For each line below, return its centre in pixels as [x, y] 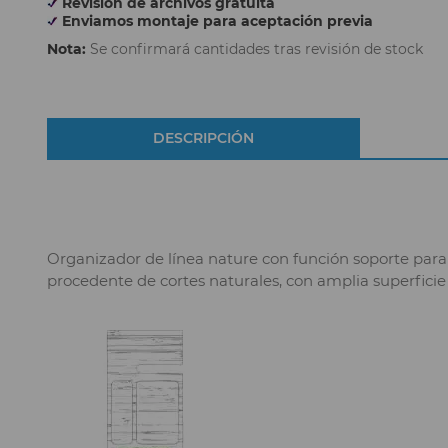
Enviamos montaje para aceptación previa [215, 21]
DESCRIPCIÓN [203, 137]
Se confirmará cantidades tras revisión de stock [254, 49]
